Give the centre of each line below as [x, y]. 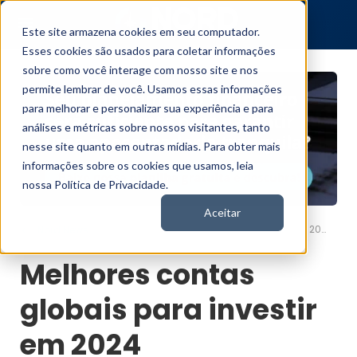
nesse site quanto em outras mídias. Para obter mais [151, 146]
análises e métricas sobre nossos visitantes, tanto [146, 127]
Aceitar [222, 213]
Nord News [63, 230]
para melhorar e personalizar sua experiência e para [148, 108]
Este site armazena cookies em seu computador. [141, 31]
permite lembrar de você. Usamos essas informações [152, 89]
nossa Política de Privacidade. [95, 184]
